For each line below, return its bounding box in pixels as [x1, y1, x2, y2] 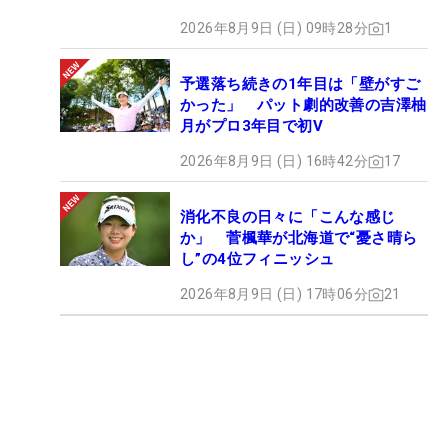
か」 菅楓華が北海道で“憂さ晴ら [180, 229, 418, 248]
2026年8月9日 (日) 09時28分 [180, 20, 368, 37]
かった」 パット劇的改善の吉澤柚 [180, 96, 427, 115]
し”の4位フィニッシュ [180, 250, 335, 269]
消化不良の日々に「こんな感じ [180, 208, 396, 227]
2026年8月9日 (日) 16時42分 [180, 153, 368, 170]
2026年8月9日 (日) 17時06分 [180, 286, 368, 303]
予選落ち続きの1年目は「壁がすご [180, 75, 421, 94]
